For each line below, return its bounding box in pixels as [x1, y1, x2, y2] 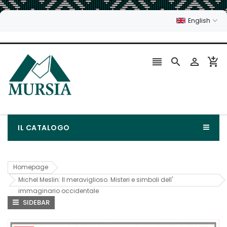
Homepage [13, 162, 48, 171]
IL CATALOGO [18, 123, 70, 133]
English [188, 16, 212, 25]
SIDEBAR [21, 198, 50, 208]
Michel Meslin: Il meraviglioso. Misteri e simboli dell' [18, 175, 173, 184]
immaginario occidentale [18, 186, 99, 195]
